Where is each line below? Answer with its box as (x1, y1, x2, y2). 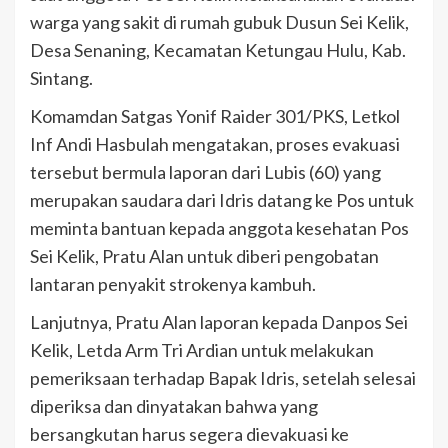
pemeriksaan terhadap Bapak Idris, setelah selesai (30, 366, 416, 389)
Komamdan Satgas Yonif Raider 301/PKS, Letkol (30, 104, 400, 127)
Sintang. (30, 66, 93, 89)
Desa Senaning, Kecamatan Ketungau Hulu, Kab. (30, 38, 406, 61)
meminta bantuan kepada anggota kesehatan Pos (30, 216, 409, 239)
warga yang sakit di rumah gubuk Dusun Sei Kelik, (30, 10, 409, 33)
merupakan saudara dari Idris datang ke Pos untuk (30, 188, 414, 211)
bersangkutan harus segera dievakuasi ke (30, 422, 349, 445)
